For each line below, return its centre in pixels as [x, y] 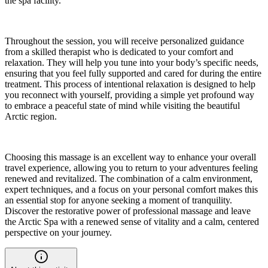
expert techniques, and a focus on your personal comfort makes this [131, 190]
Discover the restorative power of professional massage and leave [128, 211]
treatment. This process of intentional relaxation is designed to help [130, 84]
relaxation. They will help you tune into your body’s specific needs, [132, 63]
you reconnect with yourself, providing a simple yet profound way [130, 95]
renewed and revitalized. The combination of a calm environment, [129, 179]
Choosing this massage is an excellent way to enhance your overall [130, 157]
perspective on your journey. [58, 233]
